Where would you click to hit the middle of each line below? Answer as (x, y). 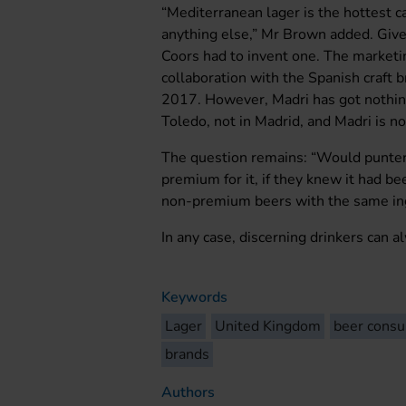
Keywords (195, 297)
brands (188, 354)
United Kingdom (268, 326)
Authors (188, 392)
